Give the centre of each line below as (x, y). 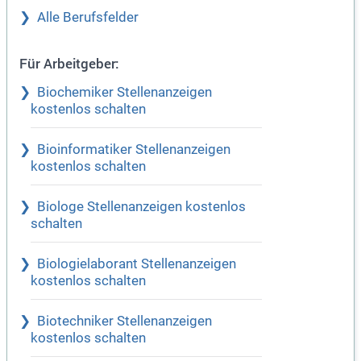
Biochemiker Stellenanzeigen (124, 92)
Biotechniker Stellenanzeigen (124, 321)
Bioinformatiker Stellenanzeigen (134, 149)
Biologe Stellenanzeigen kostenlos (141, 207)
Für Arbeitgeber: (69, 63)
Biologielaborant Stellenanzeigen (137, 264)
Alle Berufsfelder (88, 17)
